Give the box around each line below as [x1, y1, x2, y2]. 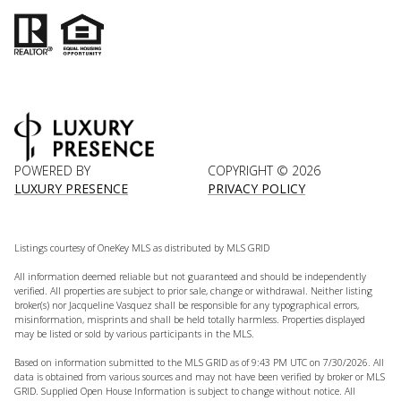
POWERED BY [14, 161, 90, 179]
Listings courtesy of [14, 241, 98, 254]
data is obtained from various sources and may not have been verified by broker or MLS [14, 370, 385, 383]
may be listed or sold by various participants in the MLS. [14, 327, 254, 340]
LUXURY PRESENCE [14, 179, 128, 197]
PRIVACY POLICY [208, 179, 305, 197]
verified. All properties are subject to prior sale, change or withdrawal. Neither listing [14, 284, 372, 297]
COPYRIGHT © [208, 161, 292, 179]
